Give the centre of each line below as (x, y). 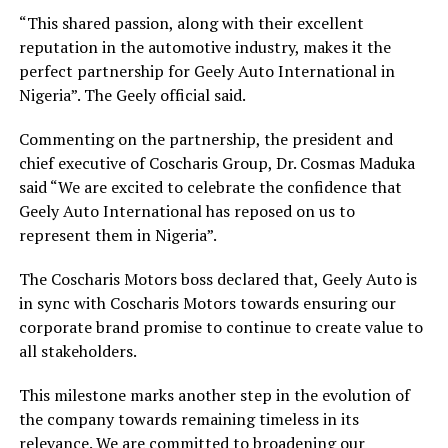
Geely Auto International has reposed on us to (186, 210)
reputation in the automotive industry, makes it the (204, 46)
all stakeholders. (77, 350)
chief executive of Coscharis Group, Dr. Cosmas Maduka (216, 162)
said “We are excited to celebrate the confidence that (210, 186)
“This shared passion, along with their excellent (191, 22)
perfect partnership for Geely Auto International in (206, 70)
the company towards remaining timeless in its (188, 418)
